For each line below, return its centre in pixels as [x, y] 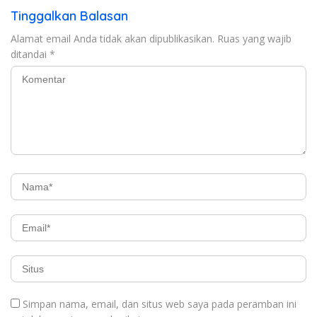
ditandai [30, 54]
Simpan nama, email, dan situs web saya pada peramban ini [160, 304]
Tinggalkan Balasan [69, 16]
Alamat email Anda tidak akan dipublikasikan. [113, 38]
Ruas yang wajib [254, 38]
